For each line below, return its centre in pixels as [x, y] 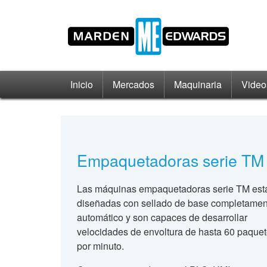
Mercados [133, 84]
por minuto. [100, 246]
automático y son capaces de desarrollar [162, 217]
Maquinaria [198, 84]
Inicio [82, 84]
